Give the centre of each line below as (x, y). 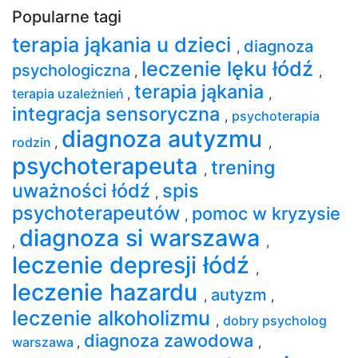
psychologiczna (73, 70)
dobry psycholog (275, 320)
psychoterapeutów (98, 213)
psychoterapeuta (108, 165)
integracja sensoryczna (118, 113)
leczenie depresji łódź (134, 265)
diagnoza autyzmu (165, 138)
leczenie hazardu (108, 292)
